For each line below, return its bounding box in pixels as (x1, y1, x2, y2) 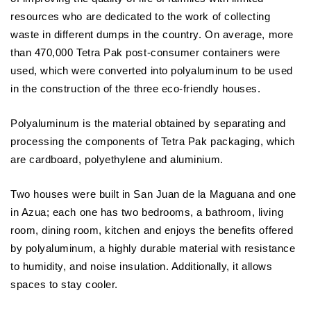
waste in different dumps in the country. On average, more (10, 28, 294, 40)
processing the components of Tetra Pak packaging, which (10, 135, 295, 147)
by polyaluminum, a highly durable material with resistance (10, 242, 296, 254)
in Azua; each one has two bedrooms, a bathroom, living (10, 206, 284, 218)
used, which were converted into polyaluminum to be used (10, 65, 293, 76)
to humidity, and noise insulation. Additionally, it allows (10, 260, 273, 272)
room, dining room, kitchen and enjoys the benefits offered (10, 224, 294, 236)
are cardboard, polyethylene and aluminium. (10, 153, 224, 165)
